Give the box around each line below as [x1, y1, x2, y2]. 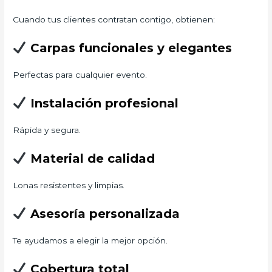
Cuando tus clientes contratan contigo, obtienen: [13, 15, 216, 25]
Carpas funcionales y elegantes [26, 41, 232, 56]
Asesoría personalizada [26, 206, 180, 221]
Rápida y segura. [13, 124, 81, 135]
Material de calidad [26, 151, 155, 166]
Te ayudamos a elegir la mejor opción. [13, 235, 168, 245]
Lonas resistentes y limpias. [13, 180, 125, 190]
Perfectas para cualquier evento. [13, 70, 148, 80]
